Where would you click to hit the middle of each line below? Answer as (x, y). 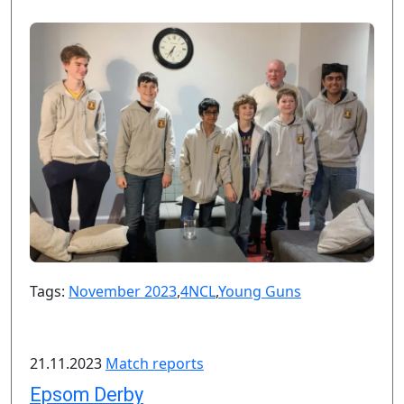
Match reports (155, 364)
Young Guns (260, 292)
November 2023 (123, 292)
